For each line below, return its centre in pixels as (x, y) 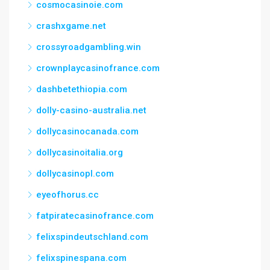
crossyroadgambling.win (89, 47)
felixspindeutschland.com (92, 237)
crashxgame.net (71, 26)
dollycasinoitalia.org (80, 152)
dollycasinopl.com (75, 174)
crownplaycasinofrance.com (98, 68)
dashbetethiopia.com (82, 89)
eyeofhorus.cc (67, 195)
